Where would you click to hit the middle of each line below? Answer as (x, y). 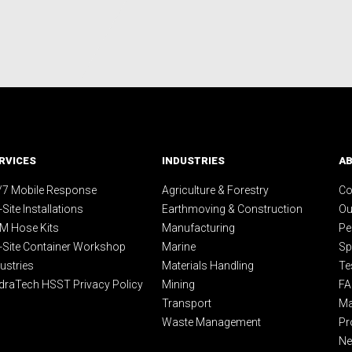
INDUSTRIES (193, 160)
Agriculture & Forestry (215, 190)
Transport (187, 303)
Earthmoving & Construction (232, 209)
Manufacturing (198, 227)
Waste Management (211, 322)
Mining (178, 284)
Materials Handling (208, 265)
